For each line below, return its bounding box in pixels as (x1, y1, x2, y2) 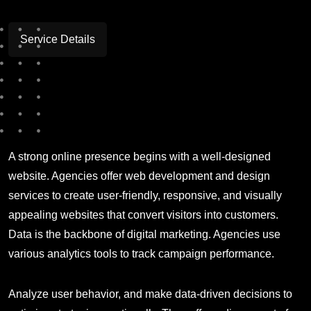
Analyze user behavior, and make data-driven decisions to (8, 288, 292, 301)
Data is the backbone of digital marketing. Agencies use (8, 228, 280, 241)
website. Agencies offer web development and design (8, 170, 270, 183)
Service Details (20, 33, 95, 46)
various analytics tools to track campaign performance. (8, 248, 274, 260)
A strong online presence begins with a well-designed (8, 151, 271, 163)
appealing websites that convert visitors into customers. (8, 209, 278, 221)
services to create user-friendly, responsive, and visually (8, 190, 282, 202)
